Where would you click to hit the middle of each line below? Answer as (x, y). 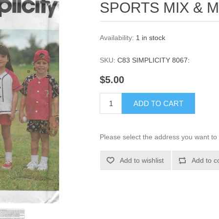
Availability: (117, 38)
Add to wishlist (142, 161)
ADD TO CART (159, 104)
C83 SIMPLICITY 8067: (154, 60)
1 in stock (151, 38)
